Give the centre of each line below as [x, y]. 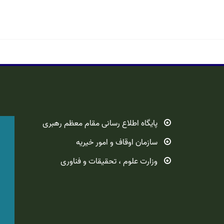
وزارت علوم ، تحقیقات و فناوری [109, 161]
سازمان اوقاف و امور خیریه [117, 142]
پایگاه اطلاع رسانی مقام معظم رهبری [100, 123]
